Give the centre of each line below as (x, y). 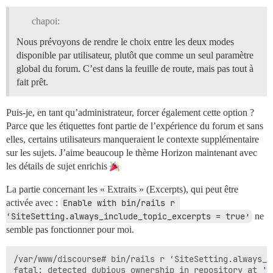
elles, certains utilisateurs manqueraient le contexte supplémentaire (133, 139)
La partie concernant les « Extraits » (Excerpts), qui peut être (122, 189)
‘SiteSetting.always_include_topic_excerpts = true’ (128, 216)
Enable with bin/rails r (119, 203)
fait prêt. (32, 82)
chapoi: (45, 21)
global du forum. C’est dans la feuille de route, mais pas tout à (135, 68)
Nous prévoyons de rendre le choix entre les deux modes (125, 41)
